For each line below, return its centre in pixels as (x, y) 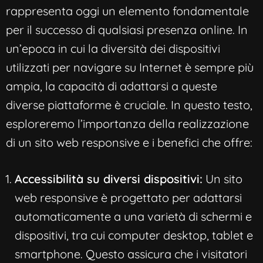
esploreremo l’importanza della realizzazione (127, 124)
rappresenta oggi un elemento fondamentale (127, 11)
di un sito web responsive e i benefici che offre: (129, 143)
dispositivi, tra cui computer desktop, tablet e (134, 235)
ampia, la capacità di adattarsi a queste (112, 86)
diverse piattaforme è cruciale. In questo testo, (129, 105)
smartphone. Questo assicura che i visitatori (131, 254)
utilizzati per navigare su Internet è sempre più (130, 68)
